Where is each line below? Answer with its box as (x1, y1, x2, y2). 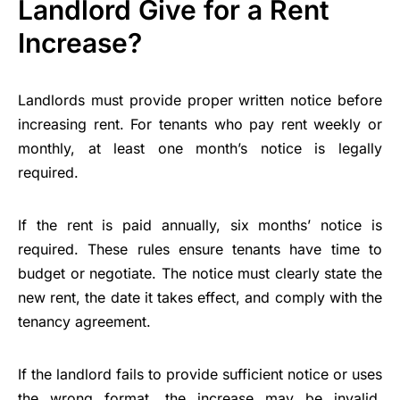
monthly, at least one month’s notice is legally (18, 139, 382, 158)
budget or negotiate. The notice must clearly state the (18, 264, 382, 283)
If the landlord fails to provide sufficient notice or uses (18, 365, 382, 384)
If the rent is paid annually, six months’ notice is (18, 216, 382, 235)
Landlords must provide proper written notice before (18, 91, 382, 110)
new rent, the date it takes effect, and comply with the (18, 288, 382, 307)
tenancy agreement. (18, 312, 151, 331)
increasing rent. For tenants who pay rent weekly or (18, 115, 382, 134)
